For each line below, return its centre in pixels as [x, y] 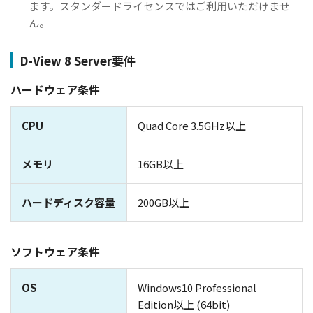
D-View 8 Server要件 [78, 61]
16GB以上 [161, 164]
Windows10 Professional [197, 288]
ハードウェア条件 [55, 90]
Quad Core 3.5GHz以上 [192, 126]
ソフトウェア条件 [55, 252]
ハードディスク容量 [68, 203]
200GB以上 [163, 203]
